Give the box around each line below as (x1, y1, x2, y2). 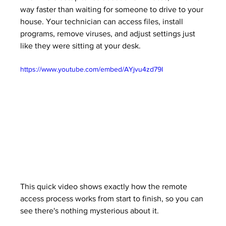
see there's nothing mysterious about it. (20, 206, 159, 215)
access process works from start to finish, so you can (20, 194, 206, 203)
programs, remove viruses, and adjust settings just (20, 29, 198, 38)
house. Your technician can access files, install (20, 17, 186, 26)
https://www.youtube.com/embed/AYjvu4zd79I (20, 65, 163, 74)
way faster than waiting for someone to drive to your (20, 5, 206, 14)
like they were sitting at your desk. (20, 41, 141, 50)
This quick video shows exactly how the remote (20, 182, 190, 191)
